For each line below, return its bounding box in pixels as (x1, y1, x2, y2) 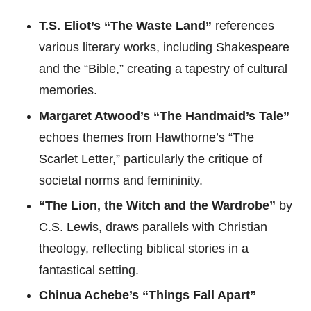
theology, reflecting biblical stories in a (39, 241, 249, 255)
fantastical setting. (39, 262, 139, 277)
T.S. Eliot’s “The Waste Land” (39, 19, 212, 33)
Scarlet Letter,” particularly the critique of (39, 151, 262, 166)
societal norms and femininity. (39, 173, 203, 187)
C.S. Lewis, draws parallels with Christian (39, 219, 267, 234)
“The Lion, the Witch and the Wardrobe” (39, 198, 276, 212)
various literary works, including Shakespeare (39, 40, 289, 55)
